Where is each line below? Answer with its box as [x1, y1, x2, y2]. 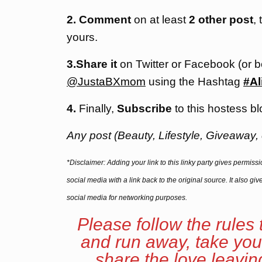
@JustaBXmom [67, 75, 146, 88]
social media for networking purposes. [67, 194, 187, 202]
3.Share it [67, 58, 117, 70]
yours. [67, 31, 98, 43]
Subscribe [117, 102, 172, 115]
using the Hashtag [146, 75, 243, 88]
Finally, [76, 102, 117, 115]
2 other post [189, 13, 253, 26]
